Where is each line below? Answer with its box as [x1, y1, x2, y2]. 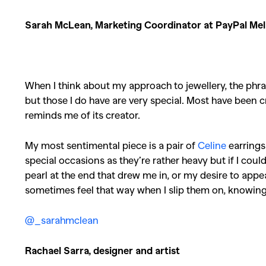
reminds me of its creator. [25, 109, 140, 121]
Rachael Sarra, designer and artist [25, 244, 180, 256]
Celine [198, 139, 226, 151]
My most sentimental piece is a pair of [25, 139, 198, 151]
